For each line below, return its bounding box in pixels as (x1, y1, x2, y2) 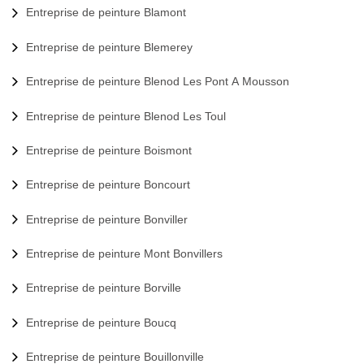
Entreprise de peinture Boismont (26, 143, 192, 157)
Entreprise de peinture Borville (26, 281, 181, 295)
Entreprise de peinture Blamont (26, 6, 186, 19)
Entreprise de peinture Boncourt (26, 178, 190, 192)
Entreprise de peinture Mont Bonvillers (26, 247, 223, 260)
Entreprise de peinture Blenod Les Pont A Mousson (26, 75, 289, 89)
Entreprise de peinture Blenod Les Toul (26, 109, 226, 123)
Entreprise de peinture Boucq (26, 315, 176, 329)
